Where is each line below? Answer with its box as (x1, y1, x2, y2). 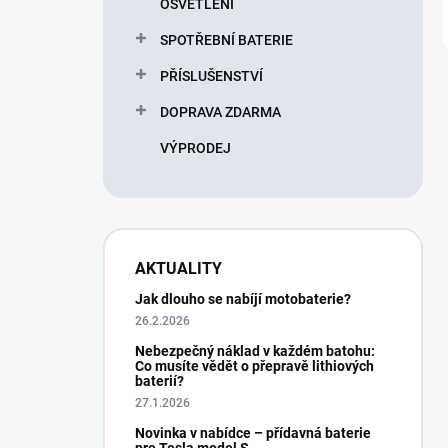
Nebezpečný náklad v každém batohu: (135, 343, 375, 359)
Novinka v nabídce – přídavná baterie (135, 425, 371, 441)
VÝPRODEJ (160, 140, 231, 156)
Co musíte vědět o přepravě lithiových (135, 358, 374, 374)
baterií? (135, 373, 184, 389)
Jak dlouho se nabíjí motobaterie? (135, 291, 351, 307)
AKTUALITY (135, 259, 222, 278)
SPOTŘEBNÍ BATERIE (160, 32, 293, 48)
